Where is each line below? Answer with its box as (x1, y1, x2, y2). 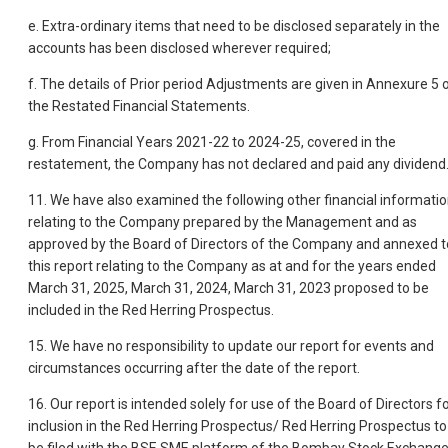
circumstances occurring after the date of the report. (28, 359, 360, 376)
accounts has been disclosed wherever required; (28, 39, 331, 56)
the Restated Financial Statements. (28, 97, 250, 114)
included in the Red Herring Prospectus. (28, 301, 274, 318)
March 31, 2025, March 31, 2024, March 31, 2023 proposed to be (28, 279, 429, 296)
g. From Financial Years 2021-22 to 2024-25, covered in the (28, 133, 396, 150)
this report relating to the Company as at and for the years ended (28, 257, 436, 274)
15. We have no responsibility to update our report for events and (28, 337, 434, 354)
